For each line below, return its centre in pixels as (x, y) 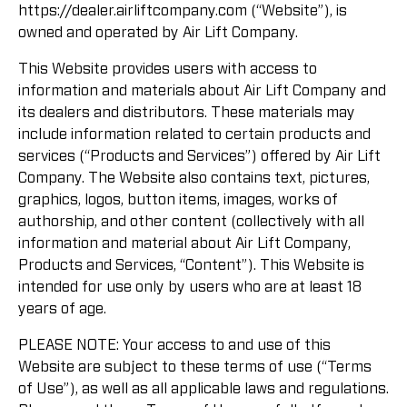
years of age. (62, 308)
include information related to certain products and (194, 134)
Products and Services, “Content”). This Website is (191, 265)
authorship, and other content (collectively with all (191, 221)
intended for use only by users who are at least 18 (190, 287)
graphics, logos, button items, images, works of (178, 199)
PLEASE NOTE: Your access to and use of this (174, 345)
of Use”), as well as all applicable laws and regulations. (203, 388)
